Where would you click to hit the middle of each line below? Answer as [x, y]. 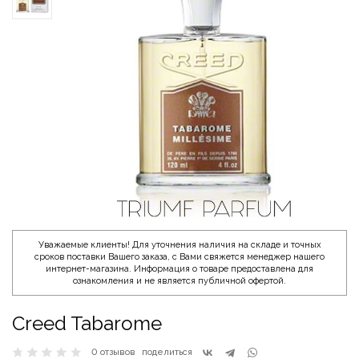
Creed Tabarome [87, 323]
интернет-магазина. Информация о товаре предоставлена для [179, 268]
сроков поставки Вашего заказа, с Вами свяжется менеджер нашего [179, 256]
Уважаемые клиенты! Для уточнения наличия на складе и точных [179, 244]
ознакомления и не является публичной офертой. [179, 280]
